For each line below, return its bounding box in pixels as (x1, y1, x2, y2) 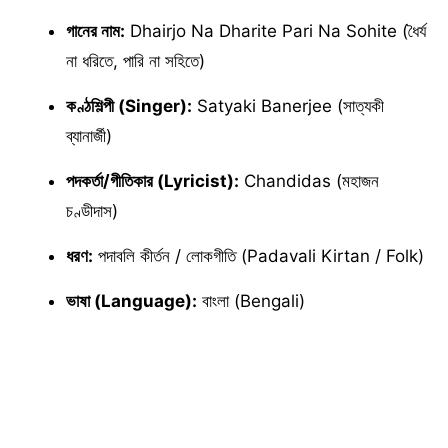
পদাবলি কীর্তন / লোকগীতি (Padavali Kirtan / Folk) (93, 245, 424, 266)
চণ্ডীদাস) (66, 200, 118, 221)
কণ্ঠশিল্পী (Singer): (66, 95, 192, 116)
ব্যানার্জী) (66, 125, 112, 146)
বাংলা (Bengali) (197, 290, 305, 311)
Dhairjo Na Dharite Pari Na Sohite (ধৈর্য (125, 20, 426, 41)
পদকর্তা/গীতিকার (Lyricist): (66, 170, 239, 191)
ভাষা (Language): (66, 290, 197, 311)
